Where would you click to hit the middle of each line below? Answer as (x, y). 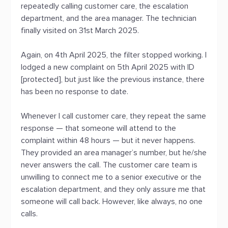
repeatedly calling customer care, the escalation (105, 6)
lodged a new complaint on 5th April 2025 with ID (108, 67)
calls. (29, 214)
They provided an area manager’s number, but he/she (114, 153)
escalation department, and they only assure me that (113, 189)
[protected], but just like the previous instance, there (113, 79)
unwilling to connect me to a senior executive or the (111, 177)
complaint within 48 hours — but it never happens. (108, 140)
